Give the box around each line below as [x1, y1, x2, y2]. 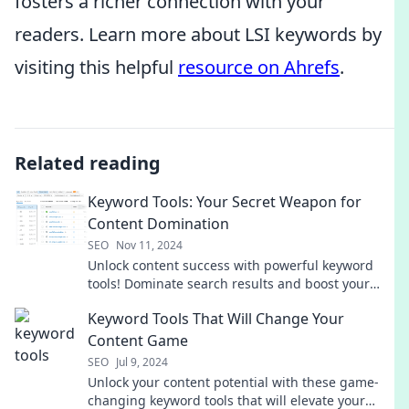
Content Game [88, 330, 188, 351]
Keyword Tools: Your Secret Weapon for [88, 192, 362, 212]
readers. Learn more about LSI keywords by [15, 22, 382, 47]
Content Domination [88, 214, 229, 234]
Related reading [15, 151, 161, 175]
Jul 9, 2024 [116, 354, 168, 370]
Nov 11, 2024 [116, 237, 183, 253]
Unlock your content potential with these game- [88, 373, 379, 391]
